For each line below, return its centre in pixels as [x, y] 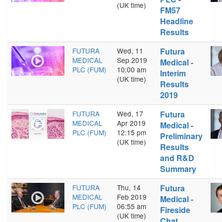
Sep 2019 [132, 60]
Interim [173, 73]
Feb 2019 [132, 197]
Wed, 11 [130, 51]
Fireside [175, 210]
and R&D [177, 158]
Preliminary [181, 136]
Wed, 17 [130, 113]
